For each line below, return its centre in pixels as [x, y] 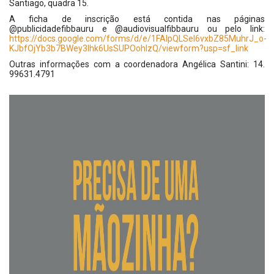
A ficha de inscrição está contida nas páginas [137, 19]
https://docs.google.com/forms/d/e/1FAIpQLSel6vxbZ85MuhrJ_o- [138, 39]
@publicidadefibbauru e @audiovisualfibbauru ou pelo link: [137, 29]
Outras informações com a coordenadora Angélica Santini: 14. [137, 64]
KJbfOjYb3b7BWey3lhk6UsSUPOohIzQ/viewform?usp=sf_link [129, 48]
